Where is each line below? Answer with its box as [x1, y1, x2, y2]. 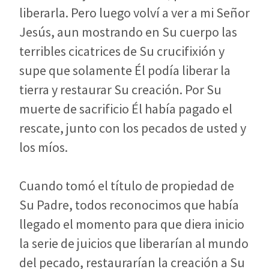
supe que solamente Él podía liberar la [19, 62, 231, 79]
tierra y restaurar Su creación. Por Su [19, 81, 222, 98]
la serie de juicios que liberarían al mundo [19, 235, 249, 252]
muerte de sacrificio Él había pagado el [19, 100, 232, 118]
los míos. [19, 139, 68, 156]
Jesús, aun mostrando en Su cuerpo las [19, 23, 237, 41]
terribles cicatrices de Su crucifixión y [19, 43, 225, 60]
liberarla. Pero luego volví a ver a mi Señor [19, 4, 250, 22]
